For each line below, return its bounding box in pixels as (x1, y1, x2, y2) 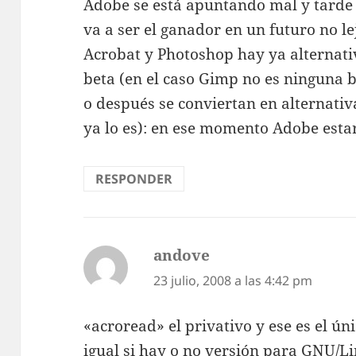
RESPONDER (95, 170, 173, 188)
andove (153, 245, 211, 266)
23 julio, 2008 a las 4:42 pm (153, 272, 313, 290)
